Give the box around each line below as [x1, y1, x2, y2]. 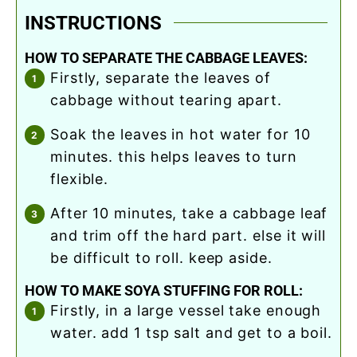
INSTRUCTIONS [25, 11, 162, 34]
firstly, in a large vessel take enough [50, 302, 60, 320]
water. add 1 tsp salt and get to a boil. [50, 324, 332, 342]
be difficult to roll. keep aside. [50, 249, 273, 267]
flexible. [50, 171, 109, 188]
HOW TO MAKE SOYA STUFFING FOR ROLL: [25, 282, 303, 300]
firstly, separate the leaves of [50, 69, 60, 87]
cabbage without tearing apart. [50, 92, 282, 109]
